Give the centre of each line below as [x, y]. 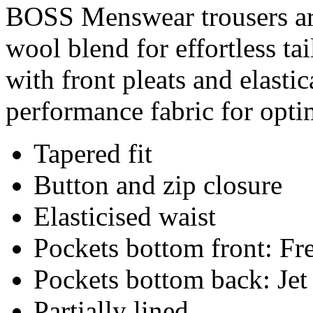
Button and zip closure [158, 185]
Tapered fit [93, 154]
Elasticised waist [125, 217]
